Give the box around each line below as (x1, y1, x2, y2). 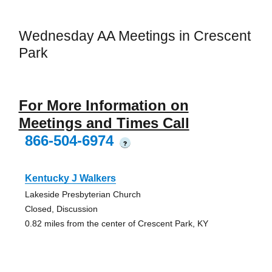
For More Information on (18, 97, 189, 114)
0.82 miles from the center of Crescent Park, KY (24, 219, 208, 229)
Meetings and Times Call (18, 115, 189, 132)
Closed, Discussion (24, 204, 98, 214)
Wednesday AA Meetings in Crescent (18, 27, 251, 44)
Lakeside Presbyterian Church (24, 189, 141, 200)
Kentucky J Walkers (24, 173, 116, 184)
